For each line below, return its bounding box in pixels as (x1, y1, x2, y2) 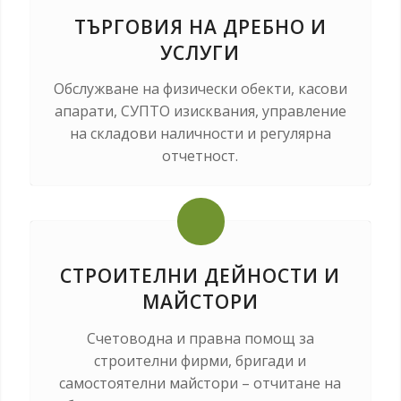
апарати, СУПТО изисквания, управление (54, 101, 346, 122)
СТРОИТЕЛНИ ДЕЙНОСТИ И (60, 263, 341, 289)
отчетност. (162, 146, 239, 166)
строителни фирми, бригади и (94, 350, 307, 371)
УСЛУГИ (160, 39, 241, 65)
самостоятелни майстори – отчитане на (59, 372, 342, 393)
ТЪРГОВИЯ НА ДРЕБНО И (73, 13, 327, 39)
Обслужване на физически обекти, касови (53, 79, 347, 99)
